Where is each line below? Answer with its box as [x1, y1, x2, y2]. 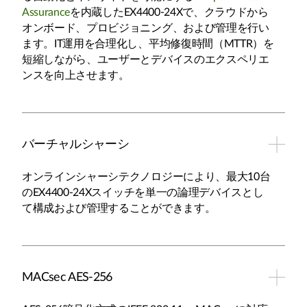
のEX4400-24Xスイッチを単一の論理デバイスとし [22, 187, 264, 198]
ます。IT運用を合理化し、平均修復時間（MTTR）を [22, 38, 274, 49]
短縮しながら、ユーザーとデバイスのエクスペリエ [22, 54, 269, 65]
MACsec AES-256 [22, 271, 112, 284]
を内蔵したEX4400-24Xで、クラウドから [70, 7, 269, 18]
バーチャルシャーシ [22, 138, 130, 151]
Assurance [22, 7, 71, 18]
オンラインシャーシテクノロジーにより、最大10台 [22, 171, 271, 182]
